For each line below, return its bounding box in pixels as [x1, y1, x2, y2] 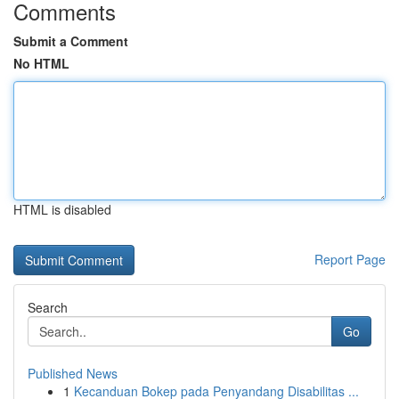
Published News [28, 364, 118, 382]
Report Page [314, 250, 386, 268]
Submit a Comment [13, 32, 128, 50]
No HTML [13, 54, 69, 72]
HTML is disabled [13, 200, 111, 218]
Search [28, 298, 68, 316]
